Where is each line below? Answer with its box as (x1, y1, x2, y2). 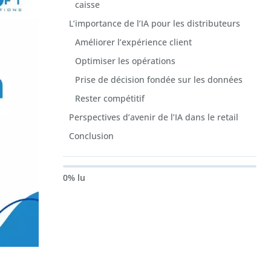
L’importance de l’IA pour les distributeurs (69, 18, 240, 30)
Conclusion (69, 130, 114, 142)
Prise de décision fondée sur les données (75, 74, 243, 86)
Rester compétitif (75, 93, 145, 105)
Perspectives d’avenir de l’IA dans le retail (69, 111, 238, 123)
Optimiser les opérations (75, 55, 175, 67)
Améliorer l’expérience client (75, 36, 192, 48)
